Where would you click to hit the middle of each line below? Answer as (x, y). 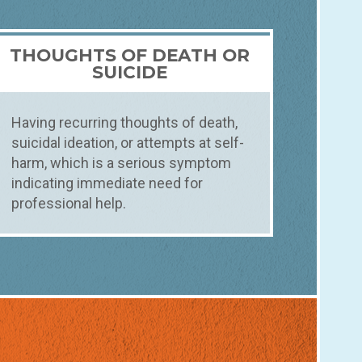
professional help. (69, 204)
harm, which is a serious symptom (122, 163)
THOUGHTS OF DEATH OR (130, 55)
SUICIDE (130, 72)
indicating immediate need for (107, 183)
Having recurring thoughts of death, (125, 123)
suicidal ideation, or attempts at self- (128, 143)
